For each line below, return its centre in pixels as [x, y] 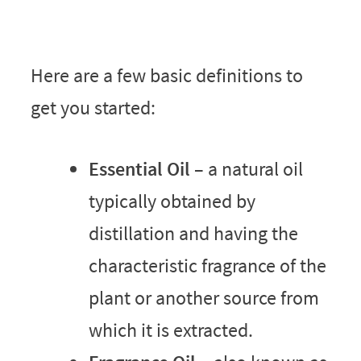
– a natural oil [246, 168]
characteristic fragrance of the [207, 265]
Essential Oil [139, 168]
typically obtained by [172, 201]
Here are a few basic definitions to [166, 75]
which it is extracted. [170, 330]
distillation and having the [193, 233]
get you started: [93, 107]
